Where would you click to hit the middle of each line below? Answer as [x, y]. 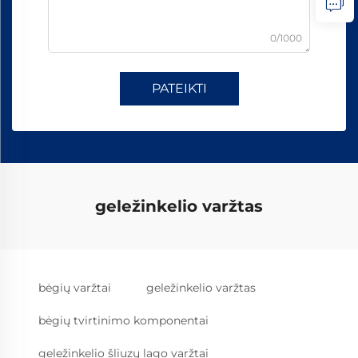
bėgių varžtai [75, 288]
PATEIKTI [179, 88]
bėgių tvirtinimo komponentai [123, 320]
